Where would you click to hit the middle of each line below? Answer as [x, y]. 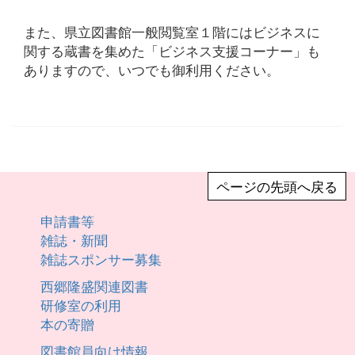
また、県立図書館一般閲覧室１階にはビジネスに [172, 31]
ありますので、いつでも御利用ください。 [152, 69]
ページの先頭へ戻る [277, 186]
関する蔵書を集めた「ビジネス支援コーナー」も [172, 50]
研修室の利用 [81, 305]
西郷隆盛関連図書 [95, 286]
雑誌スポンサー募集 [101, 259]
